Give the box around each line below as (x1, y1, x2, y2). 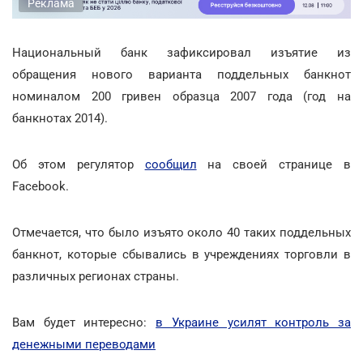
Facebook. (12, 178, 69, 194)
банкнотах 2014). (12, 110, 108, 126)
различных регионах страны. (12, 268, 179, 284)
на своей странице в (196, 156, 352, 172)
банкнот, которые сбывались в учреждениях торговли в (12, 246, 351, 262)
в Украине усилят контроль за (156, 314, 352, 330)
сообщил (144, 156, 197, 172)
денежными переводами (12, 336, 156, 352)
